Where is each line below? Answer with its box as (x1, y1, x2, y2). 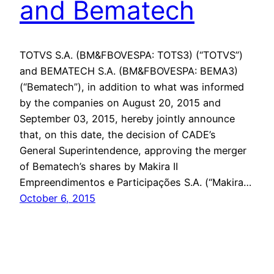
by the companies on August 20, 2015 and (20, 97, 221, 109)
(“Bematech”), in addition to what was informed (20, 81, 244, 94)
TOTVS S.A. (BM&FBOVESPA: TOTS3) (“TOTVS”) (20, 49, 243, 62)
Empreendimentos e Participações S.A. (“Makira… (20, 176, 251, 189)
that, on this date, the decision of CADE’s (20, 128, 216, 141)
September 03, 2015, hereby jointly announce (20, 113, 235, 125)
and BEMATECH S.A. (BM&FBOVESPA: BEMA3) (20, 65, 238, 78)
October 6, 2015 (20, 192, 95, 205)
